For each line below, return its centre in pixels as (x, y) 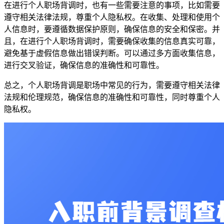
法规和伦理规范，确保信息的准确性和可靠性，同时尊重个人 (112, 97)
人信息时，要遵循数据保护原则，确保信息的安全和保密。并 (112, 29)
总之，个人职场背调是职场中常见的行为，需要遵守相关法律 (112, 85)
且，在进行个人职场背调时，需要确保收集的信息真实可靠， (112, 41)
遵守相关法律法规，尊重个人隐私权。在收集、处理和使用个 (112, 17)
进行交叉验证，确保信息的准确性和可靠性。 (84, 65)
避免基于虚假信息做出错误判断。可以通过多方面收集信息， (112, 53)
